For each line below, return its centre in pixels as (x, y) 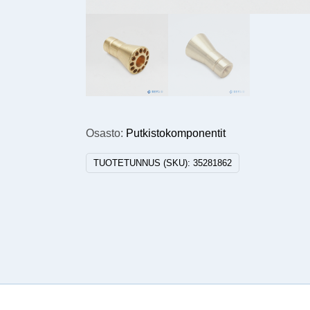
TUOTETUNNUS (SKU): (144, 163)
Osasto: (106, 133)
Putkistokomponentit (176, 133)
